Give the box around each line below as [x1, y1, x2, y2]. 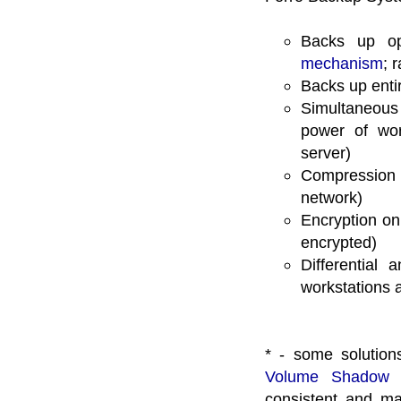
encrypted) [301, 233, 377, 252]
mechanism [301, 54, 383, 73]
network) [301, 188, 363, 208]
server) [301, 143, 351, 163]
